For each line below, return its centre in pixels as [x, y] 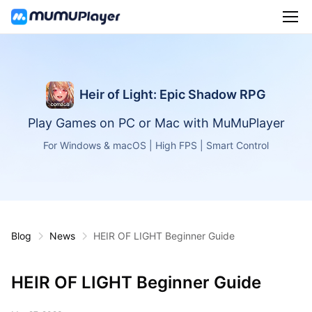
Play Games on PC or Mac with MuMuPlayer [156, 123]
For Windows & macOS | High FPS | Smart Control [156, 146]
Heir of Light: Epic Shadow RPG [172, 95]
